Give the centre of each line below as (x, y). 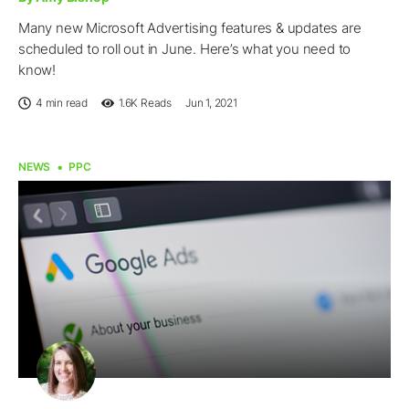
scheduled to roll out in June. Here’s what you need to (185, 49)
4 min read (62, 103)
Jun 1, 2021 (211, 103)
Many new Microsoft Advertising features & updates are (190, 28)
